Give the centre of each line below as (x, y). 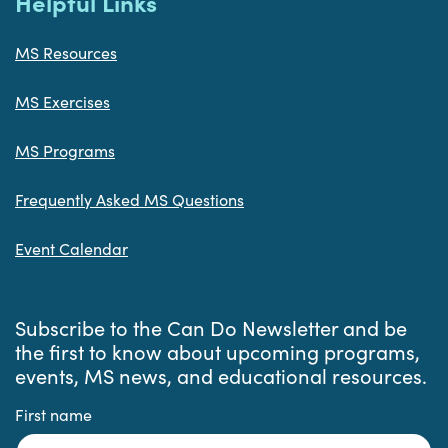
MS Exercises (62, 102)
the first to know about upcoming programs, (217, 352)
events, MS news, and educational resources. (221, 376)
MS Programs (65, 151)
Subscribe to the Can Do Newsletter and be (211, 328)
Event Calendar (71, 249)
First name (53, 415)
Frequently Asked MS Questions (129, 200)
